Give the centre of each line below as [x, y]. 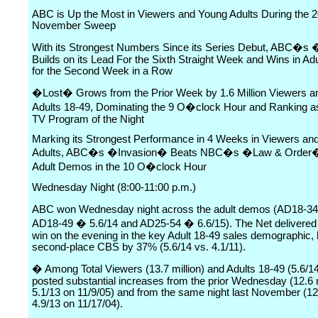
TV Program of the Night [88, 119]
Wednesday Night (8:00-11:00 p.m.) [114, 187]
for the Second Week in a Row [102, 71]
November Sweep [74, 26]
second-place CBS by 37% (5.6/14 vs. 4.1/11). [139, 247]
